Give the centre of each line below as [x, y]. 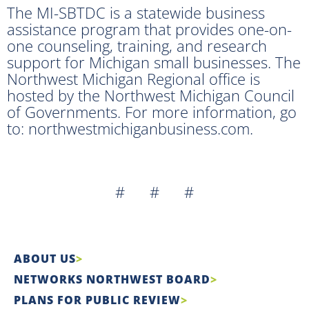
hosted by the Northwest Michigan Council [151, 95]
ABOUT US [45, 258]
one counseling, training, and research [137, 45]
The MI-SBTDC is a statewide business [136, 12]
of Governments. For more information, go [152, 111]
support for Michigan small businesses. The [154, 62]
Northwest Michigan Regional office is [133, 78]
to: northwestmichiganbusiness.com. [130, 128]
